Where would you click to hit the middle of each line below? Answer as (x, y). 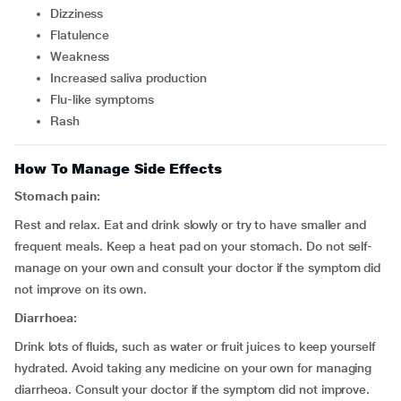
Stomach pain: (57, 196)
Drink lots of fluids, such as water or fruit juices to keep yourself (195, 346)
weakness (85, 56)
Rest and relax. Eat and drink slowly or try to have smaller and (190, 225)
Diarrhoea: (46, 318)
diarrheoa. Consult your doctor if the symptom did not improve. (192, 389)
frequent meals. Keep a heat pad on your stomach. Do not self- (194, 246)
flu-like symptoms (105, 99)
